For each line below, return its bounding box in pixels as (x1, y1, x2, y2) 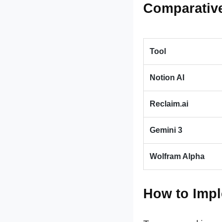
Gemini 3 (149, 126, 182, 135)
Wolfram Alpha (149, 152, 205, 161)
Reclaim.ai (149, 100, 188, 109)
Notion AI (149, 73, 184, 82)
